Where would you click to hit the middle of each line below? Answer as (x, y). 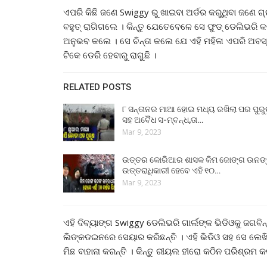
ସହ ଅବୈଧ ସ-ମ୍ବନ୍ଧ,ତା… (163, 119)
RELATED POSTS (97, 87)
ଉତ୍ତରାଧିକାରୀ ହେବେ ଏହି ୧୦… (171, 171)
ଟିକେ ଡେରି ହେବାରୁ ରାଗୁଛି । (110, 55)
